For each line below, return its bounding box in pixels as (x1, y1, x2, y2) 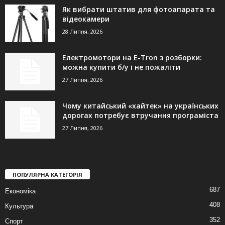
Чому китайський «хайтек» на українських (62, 101, 218, 111)
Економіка (5, 187, 36, 195)
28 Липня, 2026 (62, 28, 102, 36)
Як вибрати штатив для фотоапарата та (62, 5, 215, 15)
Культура (5, 202, 33, 210)
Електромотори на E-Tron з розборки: (62, 53, 202, 63)
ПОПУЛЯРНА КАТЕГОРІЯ (13, 171, 82, 179)
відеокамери (62, 14, 109, 24)
